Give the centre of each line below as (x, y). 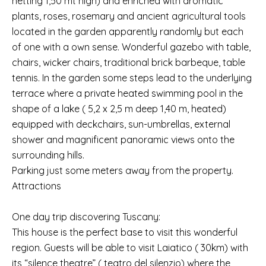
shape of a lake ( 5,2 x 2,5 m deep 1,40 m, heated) (119, 109)
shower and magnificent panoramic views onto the (123, 140)
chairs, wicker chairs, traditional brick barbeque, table (129, 62)
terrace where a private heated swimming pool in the (127, 93)
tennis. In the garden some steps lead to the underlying (132, 78)
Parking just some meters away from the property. (123, 170)
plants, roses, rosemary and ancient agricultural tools (129, 16)
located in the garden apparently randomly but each (128, 31)
